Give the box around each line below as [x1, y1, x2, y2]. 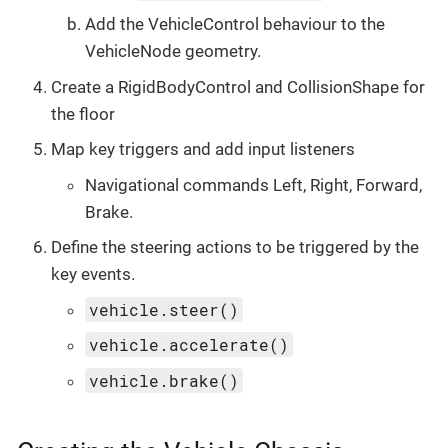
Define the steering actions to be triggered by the [51, 237, 419, 258]
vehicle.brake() [89, 369, 240, 391]
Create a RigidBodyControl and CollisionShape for [51, 76, 425, 97]
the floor [51, 103, 115, 124]
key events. [51, 264, 135, 285]
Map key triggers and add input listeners [51, 139, 355, 160]
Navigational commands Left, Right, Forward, [85, 174, 422, 195]
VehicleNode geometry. [85, 41, 261, 62]
